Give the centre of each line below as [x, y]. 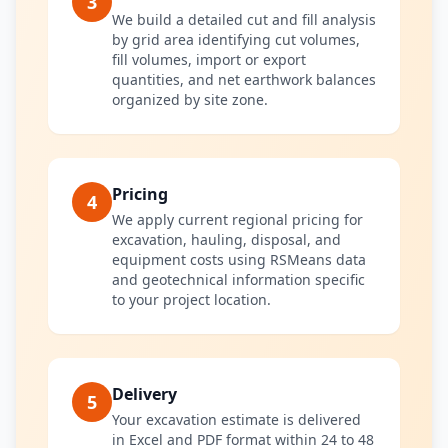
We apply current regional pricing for [237, 219]
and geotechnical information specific [238, 279]
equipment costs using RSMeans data [239, 259]
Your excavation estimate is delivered [236, 419]
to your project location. [191, 299]
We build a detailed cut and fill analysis [244, 19]
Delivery [144, 394]
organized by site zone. [190, 99]
